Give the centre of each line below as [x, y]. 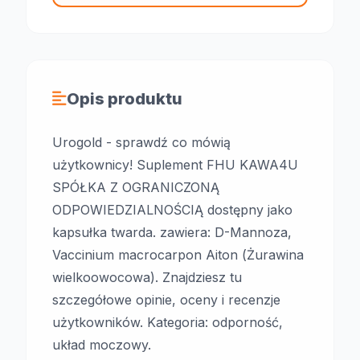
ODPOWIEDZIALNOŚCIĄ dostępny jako [172, 210]
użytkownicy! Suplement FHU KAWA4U [175, 165]
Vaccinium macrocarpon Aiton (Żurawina [178, 255]
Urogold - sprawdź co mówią [141, 142]
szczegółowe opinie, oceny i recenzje [166, 300]
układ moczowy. [102, 345]
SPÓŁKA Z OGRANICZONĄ [136, 187]
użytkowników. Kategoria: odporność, [168, 322]
